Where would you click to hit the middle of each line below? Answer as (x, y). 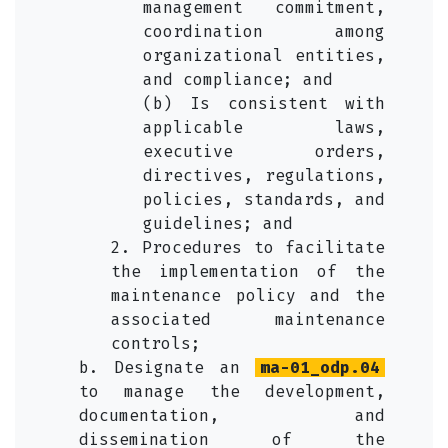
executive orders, (264, 151)
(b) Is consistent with (264, 103)
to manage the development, (232, 391)
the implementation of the (248, 271)
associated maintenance (248, 319)
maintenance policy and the (248, 295)
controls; (156, 343)
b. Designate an (167, 367)
